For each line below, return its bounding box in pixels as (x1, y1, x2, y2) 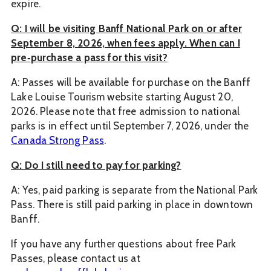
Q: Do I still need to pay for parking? (11, 158, 181, 171)
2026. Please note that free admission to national (11, 105, 240, 117)
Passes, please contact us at (11, 252, 140, 264)
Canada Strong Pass (11, 134, 105, 146)
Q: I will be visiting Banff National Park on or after (11, 22, 243, 34)
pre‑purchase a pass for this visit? (11, 51, 168, 64)
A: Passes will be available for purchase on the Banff (11, 76, 251, 88)
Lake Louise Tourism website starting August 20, (11, 90, 233, 103)
